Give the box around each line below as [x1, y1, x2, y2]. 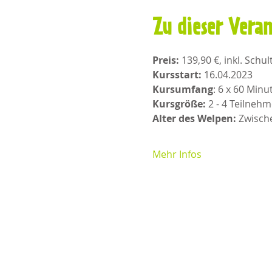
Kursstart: [152, 67, 202, 81]
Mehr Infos [152, 147, 202, 161]
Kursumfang [152, 82, 213, 96]
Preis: [152, 53, 182, 67]
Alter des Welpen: [152, 111, 236, 125]
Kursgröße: [152, 97, 206, 110]
